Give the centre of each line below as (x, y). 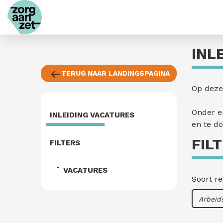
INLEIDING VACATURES (92, 115)
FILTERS (65, 143)
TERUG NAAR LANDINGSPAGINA (116, 73)
